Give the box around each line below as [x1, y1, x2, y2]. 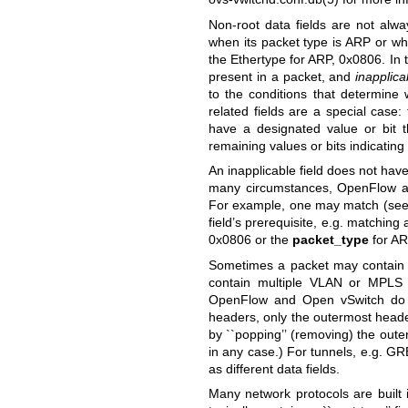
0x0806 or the [208, 232, 292, 248]
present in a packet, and [208, 68, 356, 84]
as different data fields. [208, 361, 340, 376]
